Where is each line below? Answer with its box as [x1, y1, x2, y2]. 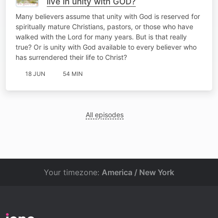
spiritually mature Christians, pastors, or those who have [16, 22, 193, 31]
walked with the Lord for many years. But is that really [16, 32, 187, 41]
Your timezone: [44, 167, 102, 177]
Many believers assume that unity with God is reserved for [16, 12, 200, 20]
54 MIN [63, 70, 83, 77]
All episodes [86, 110, 124, 119]
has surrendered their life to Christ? [16, 53, 127, 61]
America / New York [102, 167, 174, 177]
